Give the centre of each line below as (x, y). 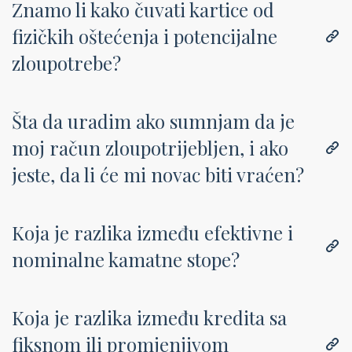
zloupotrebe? (66, 63)
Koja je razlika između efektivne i (152, 233)
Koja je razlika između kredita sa (149, 317)
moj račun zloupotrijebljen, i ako (150, 148)
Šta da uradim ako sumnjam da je (153, 121)
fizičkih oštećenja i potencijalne (145, 36)
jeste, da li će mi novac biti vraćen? (158, 174)
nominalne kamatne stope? (126, 259)
